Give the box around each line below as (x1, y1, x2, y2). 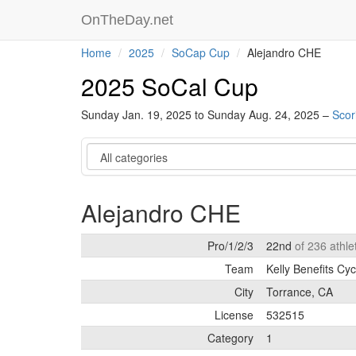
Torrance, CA (266, 284, 333, 300)
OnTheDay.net (81, 12, 177, 28)
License (215, 307, 253, 323)
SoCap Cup (172, 44, 230, 60)
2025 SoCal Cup (81, 69, 258, 103)
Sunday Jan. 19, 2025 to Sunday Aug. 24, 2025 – (81, 106, 332, 122)
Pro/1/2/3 (207, 238, 253, 253)
